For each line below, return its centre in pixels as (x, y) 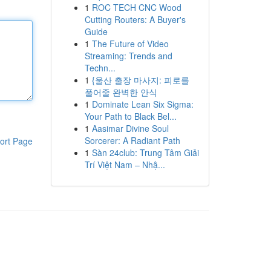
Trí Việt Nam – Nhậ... (125, 165)
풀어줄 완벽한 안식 (121, 92)
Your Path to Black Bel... (130, 116)
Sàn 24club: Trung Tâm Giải (145, 152)
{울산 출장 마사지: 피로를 (140, 80)
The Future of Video (130, 44)
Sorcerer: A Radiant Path (132, 140)
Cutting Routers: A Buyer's (135, 19)
